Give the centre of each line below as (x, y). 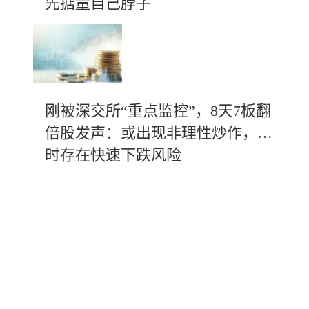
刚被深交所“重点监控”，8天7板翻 (158, 111)
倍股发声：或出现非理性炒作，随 (159, 133)
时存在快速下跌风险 (113, 155)
